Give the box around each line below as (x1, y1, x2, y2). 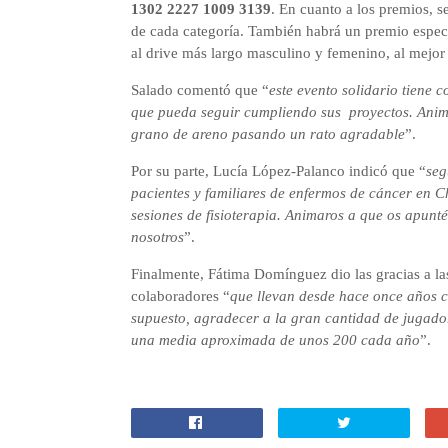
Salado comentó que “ (130, 82, 269, 98)
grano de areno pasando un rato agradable (130, 126, 405, 142)
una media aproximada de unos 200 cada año (130, 332, 420, 348)
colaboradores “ (130, 288, 230, 304)
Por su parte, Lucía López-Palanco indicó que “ (130, 163, 426, 179)
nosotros (130, 229, 184, 245)
